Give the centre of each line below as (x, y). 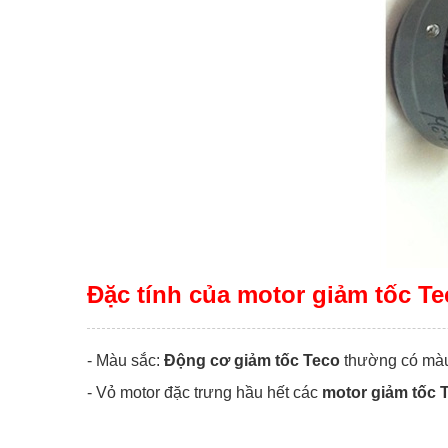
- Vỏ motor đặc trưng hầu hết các (204, 392)
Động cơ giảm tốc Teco (252, 360)
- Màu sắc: (125, 360)
